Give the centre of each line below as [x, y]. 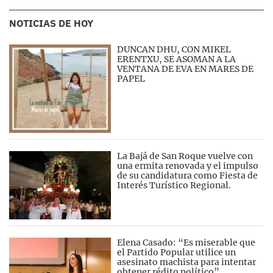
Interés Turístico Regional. [174, 186]
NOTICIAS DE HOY [51, 23]
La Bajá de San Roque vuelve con [185, 156]
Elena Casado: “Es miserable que [186, 242]
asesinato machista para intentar [187, 262]
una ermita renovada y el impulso [188, 166]
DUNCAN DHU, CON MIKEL [174, 49]
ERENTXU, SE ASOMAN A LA [177, 59]
